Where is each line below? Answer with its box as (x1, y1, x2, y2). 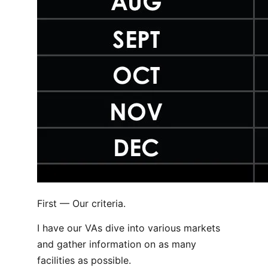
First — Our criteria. (37, 197, 126, 209)
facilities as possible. (37, 254, 131, 266)
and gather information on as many (37, 238, 196, 250)
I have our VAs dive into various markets (37, 222, 220, 234)
